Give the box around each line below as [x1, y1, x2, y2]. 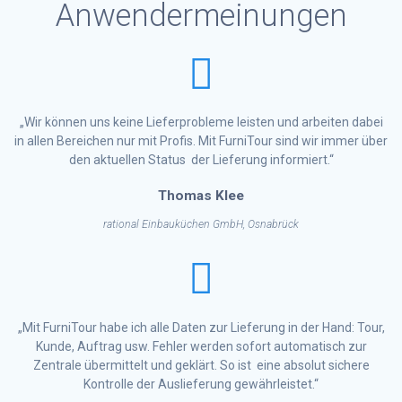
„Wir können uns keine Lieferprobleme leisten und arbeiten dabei [19, 115, 383, 130]
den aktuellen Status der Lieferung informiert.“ [68, 153, 334, 168]
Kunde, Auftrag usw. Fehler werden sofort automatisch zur [35, 338, 367, 354]
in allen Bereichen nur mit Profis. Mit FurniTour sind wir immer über [14, 134, 388, 149]
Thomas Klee [158, 188, 244, 205]
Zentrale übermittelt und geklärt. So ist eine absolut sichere [32, 357, 370, 372]
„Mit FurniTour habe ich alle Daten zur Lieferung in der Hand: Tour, [17, 319, 385, 335]
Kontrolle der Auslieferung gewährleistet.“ [83, 376, 319, 391]
